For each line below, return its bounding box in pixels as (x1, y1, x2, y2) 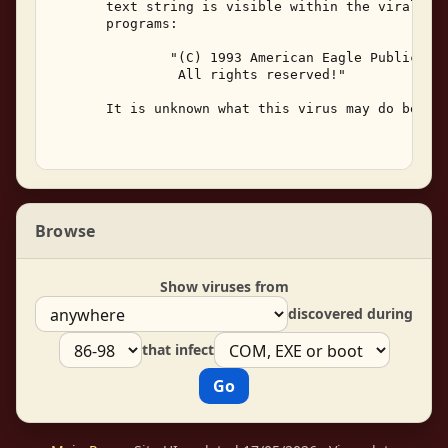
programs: (50, 15, 186, 31)
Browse (35, 219, 96, 242)
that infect (141, 340, 214, 360)
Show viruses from (159, 276, 289, 296)
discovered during (288, 304, 413, 324)
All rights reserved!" (50, 66, 354, 82)
